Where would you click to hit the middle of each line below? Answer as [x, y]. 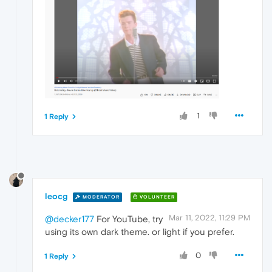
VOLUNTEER [156, 197]
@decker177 [70, 219]
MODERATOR [100, 197]
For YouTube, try [128, 219]
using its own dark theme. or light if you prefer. [140, 232]
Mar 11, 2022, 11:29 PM [209, 218]
